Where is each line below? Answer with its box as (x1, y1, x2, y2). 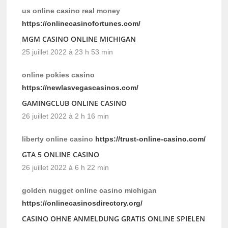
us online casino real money (22, 7, 121, 15)
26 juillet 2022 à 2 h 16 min (22, 112, 109, 121)
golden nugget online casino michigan (22, 186, 157, 195)
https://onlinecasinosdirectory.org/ (22, 199, 143, 208)
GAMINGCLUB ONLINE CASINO (22, 98, 127, 108)
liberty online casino (22, 135, 96, 144)
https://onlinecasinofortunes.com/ (22, 19, 141, 28)
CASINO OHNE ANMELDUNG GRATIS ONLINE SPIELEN (22, 214, 206, 224)
